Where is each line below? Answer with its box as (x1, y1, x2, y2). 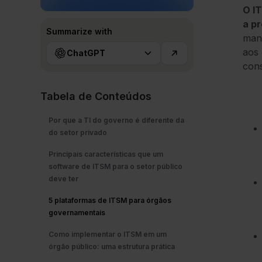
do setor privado (49, 128, 107, 137)
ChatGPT (67, 48, 105, 58)
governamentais (49, 208, 105, 218)
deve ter (49, 174, 78, 184)
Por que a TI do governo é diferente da (49, 116, 184, 125)
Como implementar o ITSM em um (49, 230, 167, 239)
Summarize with (46, 26, 112, 37)
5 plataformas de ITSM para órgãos (49, 196, 171, 205)
